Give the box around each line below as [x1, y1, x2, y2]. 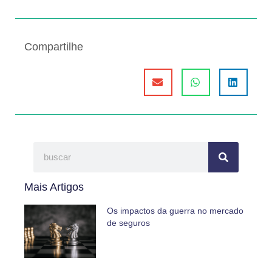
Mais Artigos [24, 180, 84, 193]
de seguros [106, 217, 150, 228]
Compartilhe [24, 40, 83, 53]
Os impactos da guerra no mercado [106, 205, 243, 216]
